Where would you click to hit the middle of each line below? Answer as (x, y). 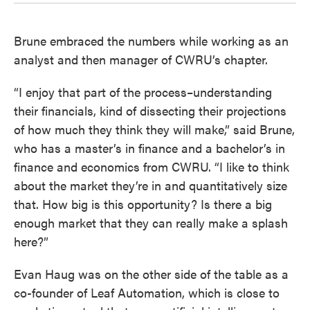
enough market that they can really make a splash (151, 222)
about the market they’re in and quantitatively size (151, 185)
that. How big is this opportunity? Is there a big (143, 203)
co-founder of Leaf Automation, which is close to (147, 292)
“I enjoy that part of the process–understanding (143, 91)
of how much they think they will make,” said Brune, (154, 129)
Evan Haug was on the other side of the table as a (151, 273)
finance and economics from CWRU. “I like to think (152, 166)
